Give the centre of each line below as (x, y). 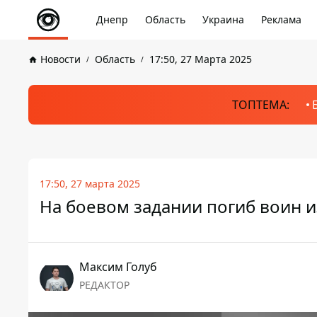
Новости (60, 59)
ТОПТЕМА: (260, 105)
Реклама (281, 19)
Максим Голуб (118, 267)
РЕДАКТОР (104, 285)
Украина (223, 19)
